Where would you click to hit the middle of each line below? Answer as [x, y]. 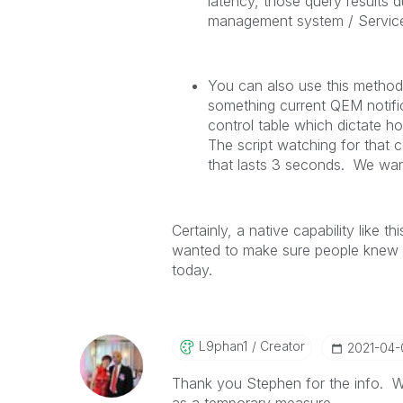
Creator [280, 345]
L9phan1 [223, 345]
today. [192, 269]
